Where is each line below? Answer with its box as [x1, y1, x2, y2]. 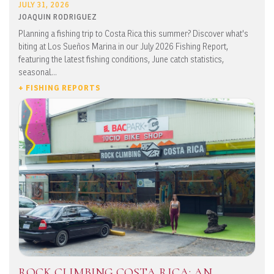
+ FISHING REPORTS [18, 83, 100, 93]
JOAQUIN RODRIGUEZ [18, 12, 97, 22]
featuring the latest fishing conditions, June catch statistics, [18, 54, 224, 65]
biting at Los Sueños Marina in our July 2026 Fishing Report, [18, 41, 228, 52]
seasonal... [18, 67, 57, 78]
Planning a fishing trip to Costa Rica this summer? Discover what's [18, 28, 248, 39]
